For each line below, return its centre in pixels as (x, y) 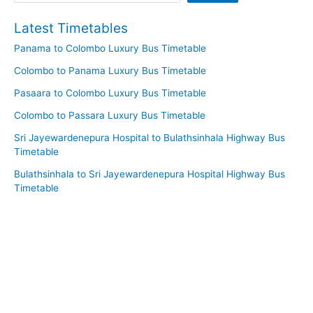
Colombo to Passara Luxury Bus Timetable (110, 115)
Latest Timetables (71, 28)
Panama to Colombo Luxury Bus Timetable (110, 48)
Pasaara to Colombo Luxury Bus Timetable (110, 93)
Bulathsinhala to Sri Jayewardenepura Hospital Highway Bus (150, 174)
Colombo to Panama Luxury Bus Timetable (110, 70)
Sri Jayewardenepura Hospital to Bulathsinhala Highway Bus (150, 137)
